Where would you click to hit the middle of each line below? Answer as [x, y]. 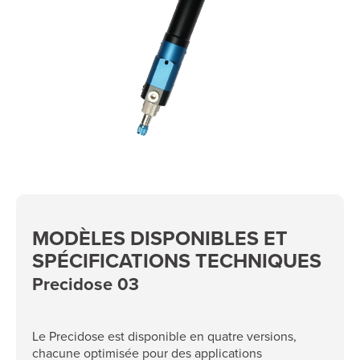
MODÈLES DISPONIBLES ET [160, 238]
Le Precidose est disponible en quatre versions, [164, 336]
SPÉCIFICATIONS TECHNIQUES [177, 260]
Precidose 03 [86, 284]
